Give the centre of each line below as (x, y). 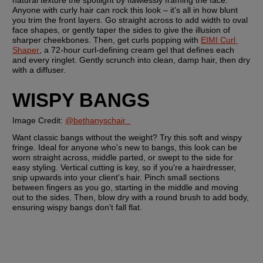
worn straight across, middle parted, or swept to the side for (123, 158)
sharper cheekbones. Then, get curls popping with (107, 40)
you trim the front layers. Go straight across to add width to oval (130, 20)
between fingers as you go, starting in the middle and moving (126, 188)
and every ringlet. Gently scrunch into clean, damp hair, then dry (131, 60)
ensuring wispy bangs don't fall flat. (79, 208)
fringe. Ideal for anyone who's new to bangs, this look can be (125, 148)
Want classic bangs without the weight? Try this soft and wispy (127, 138)
